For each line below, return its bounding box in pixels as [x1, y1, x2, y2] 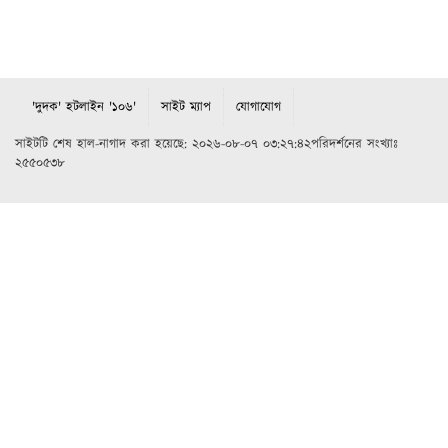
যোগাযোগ [235, 98, 281, 117]
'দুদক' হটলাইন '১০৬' [31, 98, 136, 117]
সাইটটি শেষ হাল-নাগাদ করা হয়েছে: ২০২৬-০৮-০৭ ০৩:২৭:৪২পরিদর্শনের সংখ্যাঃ [15, 135, 398, 154]
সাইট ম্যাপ [160, 98, 211, 117]
